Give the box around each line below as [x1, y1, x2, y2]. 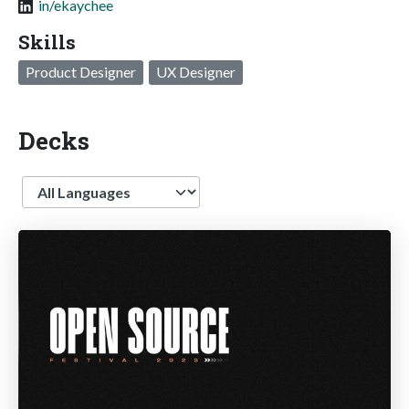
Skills [18, 28, 76, 55]
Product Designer [26, 62, 136, 80]
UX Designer [156, 62, 236, 80]
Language [21, 175, 87, 194]
